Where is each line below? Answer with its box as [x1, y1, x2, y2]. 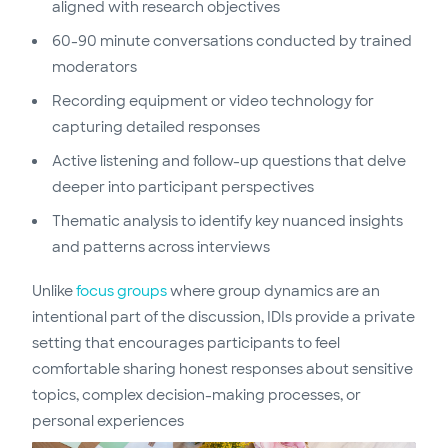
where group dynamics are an [167, 282, 380, 300]
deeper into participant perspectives [52, 178, 314, 196]
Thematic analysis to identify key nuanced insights [52, 212, 403, 230]
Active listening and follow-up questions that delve [52, 152, 406, 170]
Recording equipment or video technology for [52, 92, 374, 110]
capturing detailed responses [52, 118, 260, 136]
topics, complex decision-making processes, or [32, 386, 361, 404]
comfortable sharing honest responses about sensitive [32, 360, 413, 378]
